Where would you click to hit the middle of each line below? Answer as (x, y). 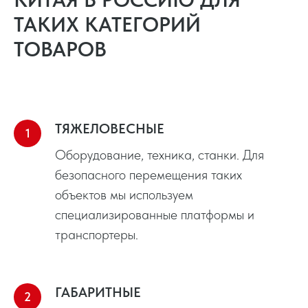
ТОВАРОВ (60, 48)
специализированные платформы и (155, 214)
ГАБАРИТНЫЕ (98, 292)
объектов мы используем (124, 194)
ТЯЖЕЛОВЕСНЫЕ (110, 128)
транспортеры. (97, 234)
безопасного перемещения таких (148, 174)
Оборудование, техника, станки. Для (159, 154)
